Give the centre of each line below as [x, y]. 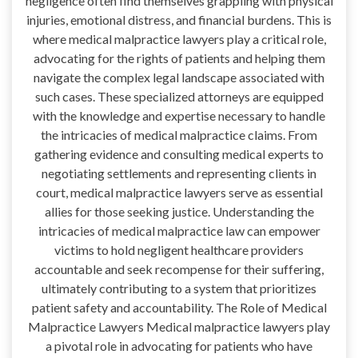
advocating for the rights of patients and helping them [179, 58]
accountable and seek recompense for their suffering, [179, 269]
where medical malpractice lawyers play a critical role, [179, 39]
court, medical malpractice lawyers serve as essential [179, 193]
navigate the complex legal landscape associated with [179, 78]
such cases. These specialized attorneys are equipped [179, 97]
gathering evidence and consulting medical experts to [179, 154]
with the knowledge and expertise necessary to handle [179, 116]
